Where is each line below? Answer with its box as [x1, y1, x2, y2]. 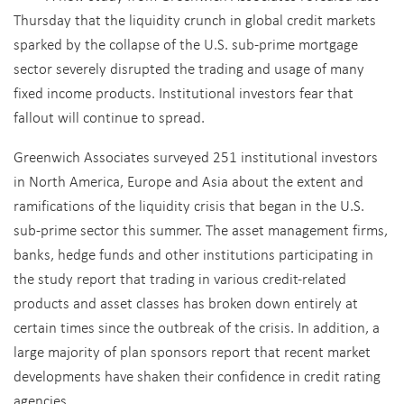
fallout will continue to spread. [14, 106, 205, 127]
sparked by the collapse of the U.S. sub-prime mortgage [14, 33, 358, 54]
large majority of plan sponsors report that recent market [14, 341, 371, 362]
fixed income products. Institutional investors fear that [14, 82, 353, 103]
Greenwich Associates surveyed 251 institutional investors [14, 146, 378, 167]
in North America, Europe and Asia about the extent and [14, 170, 363, 191]
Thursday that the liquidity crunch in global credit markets [14, 9, 376, 30]
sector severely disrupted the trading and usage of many [14, 58, 364, 78]
